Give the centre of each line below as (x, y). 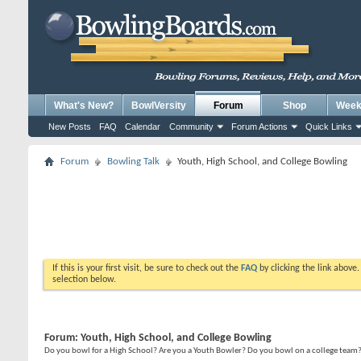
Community (191, 127)
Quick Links (329, 127)
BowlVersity (159, 106)
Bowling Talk (133, 162)
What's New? (84, 106)
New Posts (70, 127)
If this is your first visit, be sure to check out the (147, 268)
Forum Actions (259, 127)
